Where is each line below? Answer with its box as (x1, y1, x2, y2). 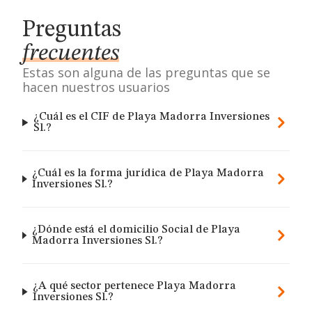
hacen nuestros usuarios (22, 79, 170, 95)
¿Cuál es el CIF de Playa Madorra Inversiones (33, 111, 270, 123)
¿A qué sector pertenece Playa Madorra (33, 281, 237, 292)
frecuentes (22, 42, 119, 65)
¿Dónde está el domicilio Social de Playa (31, 224, 240, 235)
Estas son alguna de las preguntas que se (22, 64, 270, 81)
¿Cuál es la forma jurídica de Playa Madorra (32, 168, 265, 179)
